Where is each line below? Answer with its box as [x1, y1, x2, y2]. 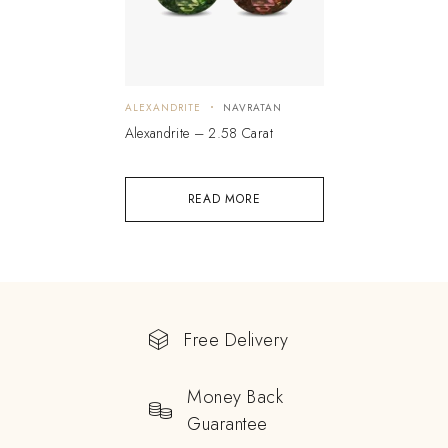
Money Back [187, 383, 284, 410]
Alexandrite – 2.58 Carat [124, 122, 273, 143]
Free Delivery [184, 326, 290, 353]
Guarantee [187, 410, 268, 437]
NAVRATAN [222, 99, 282, 115]
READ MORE [187, 189, 261, 208]
